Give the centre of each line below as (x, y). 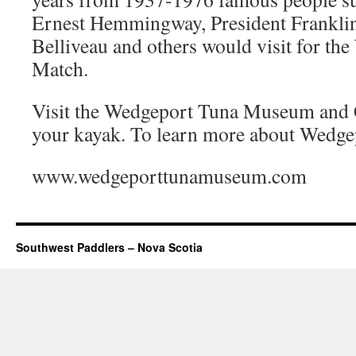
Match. (60, 68)
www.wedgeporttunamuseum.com (169, 176)
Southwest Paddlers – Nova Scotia (109, 247)
